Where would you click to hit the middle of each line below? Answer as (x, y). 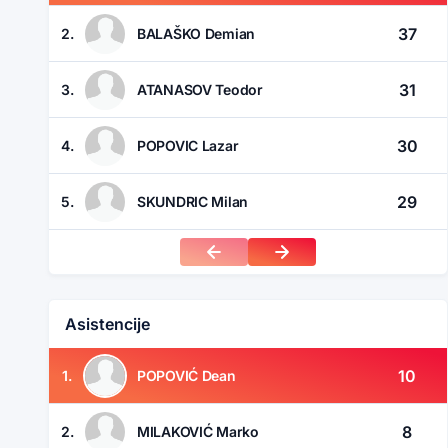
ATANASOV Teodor (200, 89)
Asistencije (108, 324)
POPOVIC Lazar (188, 145)
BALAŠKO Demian (196, 33)
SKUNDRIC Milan (193, 201)
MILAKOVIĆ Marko (198, 431)
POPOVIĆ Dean (186, 375)
